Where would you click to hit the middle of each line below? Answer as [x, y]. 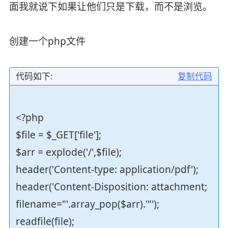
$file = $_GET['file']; [58, 135]
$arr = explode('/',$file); [68, 152]
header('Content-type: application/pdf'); [107, 169]
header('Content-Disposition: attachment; [111, 187]
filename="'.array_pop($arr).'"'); [87, 204]
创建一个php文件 [47, 41]
